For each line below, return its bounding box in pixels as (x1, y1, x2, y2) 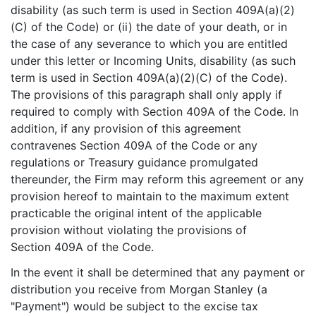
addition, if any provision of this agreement (11, 121, 241, 135)
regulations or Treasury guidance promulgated (11, 155, 258, 169)
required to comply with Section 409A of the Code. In (11, 104, 298, 119)
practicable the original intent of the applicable (11, 206, 262, 220)
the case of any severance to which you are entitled (11, 37, 288, 51)
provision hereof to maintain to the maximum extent (11, 189, 289, 203)
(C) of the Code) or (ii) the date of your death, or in (11, 20, 287, 34)
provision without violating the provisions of (11, 223, 247, 237)
